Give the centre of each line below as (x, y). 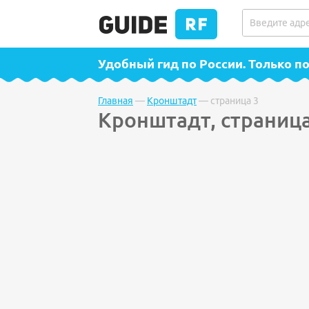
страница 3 (235, 101)
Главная (116, 101)
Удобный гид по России (170, 63)
